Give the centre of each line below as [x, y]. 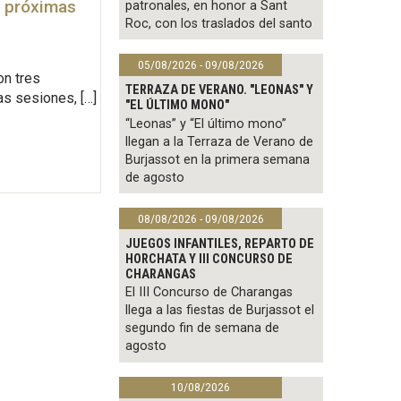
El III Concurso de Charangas [209, 293]
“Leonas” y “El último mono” [206, 124]
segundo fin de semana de [203, 328]
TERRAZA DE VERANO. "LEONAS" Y [220, 90]
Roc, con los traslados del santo [219, 24]
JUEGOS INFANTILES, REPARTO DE [220, 243]
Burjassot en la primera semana [218, 159]
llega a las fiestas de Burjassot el [220, 311]
